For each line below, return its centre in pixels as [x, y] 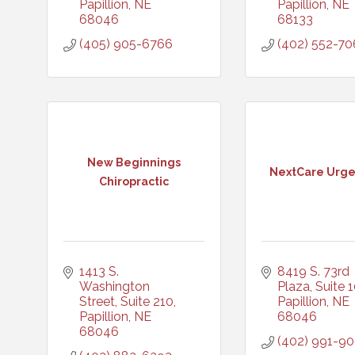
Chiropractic [134, 181]
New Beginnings [134, 162]
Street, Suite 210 [126, 302]
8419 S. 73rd [313, 271]
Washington [115, 286]
